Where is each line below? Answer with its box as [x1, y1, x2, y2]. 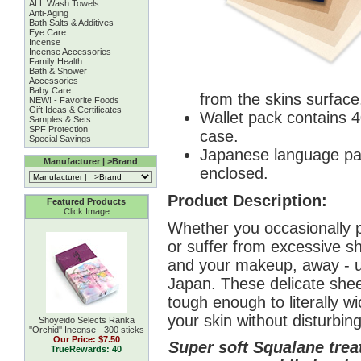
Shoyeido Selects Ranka [38, 315, 135, 325]
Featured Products [47, 197, 126, 206]
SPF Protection [28, 124, 88, 134]
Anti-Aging [28, 8, 68, 18]
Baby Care [28, 85, 71, 95]
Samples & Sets [28, 114, 91, 124]
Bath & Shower [28, 66, 87, 76]
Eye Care [28, 27, 66, 37]
